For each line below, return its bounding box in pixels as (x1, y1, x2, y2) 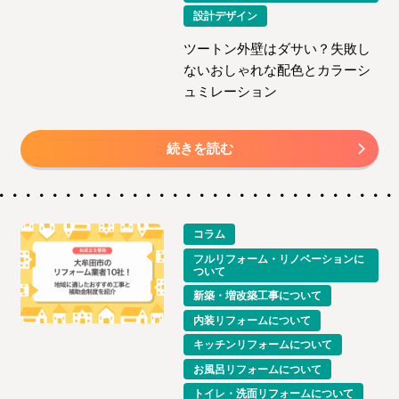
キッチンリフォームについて (193, 338, 333, 352)
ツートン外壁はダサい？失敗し (183, 40, 371, 56)
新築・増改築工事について (193, 289, 322, 303)
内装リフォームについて (193, 313, 312, 327)
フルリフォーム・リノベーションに (193, 252, 365, 265)
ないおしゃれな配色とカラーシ (183, 61, 371, 77)
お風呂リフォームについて (193, 362, 322, 376)
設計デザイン (193, 10, 258, 23)
